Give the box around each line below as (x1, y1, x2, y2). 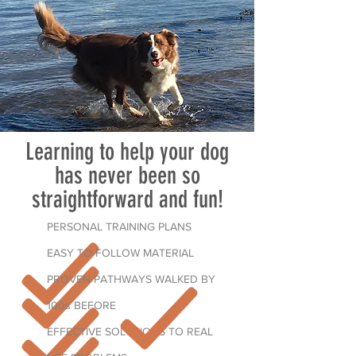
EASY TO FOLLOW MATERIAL (47, 246, 200, 259)
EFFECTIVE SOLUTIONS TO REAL (47, 325, 213, 338)
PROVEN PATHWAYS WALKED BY (47, 273, 215, 285)
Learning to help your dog (25, 137, 229, 166)
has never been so (54, 161, 200, 190)
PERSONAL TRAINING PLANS (47, 220, 192, 233)
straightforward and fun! (31, 185, 223, 214)
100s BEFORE (47, 299, 119, 311)
